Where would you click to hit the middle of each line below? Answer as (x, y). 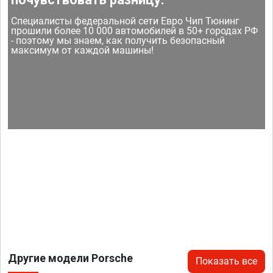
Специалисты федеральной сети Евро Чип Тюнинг (126, 21)
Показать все (226, 261)
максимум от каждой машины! (83, 50)
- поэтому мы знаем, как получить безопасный (118, 40)
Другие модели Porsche (70, 258)
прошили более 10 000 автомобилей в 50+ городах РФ (135, 30)
